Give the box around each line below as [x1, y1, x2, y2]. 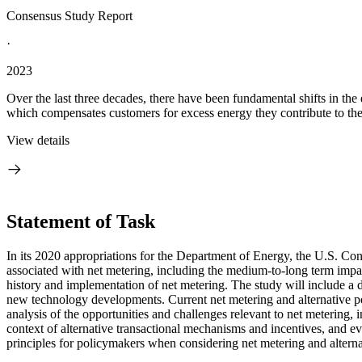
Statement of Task [6, 210, 155, 232]
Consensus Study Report [6, 9, 133, 23]
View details [6, 133, 69, 147]
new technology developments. [6, 292, 168, 306]
